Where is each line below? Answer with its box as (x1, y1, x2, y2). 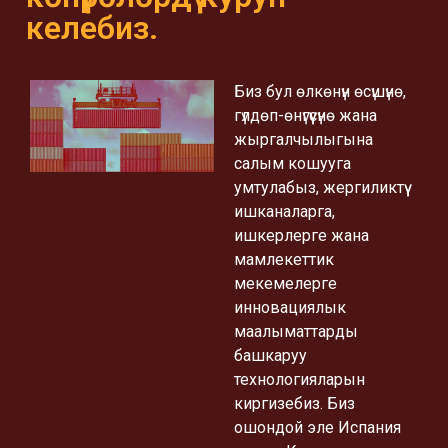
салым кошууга (234, 153, 351, 173)
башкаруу (234, 345, 307, 365)
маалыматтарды (234, 321, 358, 341)
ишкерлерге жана (234, 225, 369, 245)
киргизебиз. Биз (234, 393, 355, 413)
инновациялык (234, 297, 346, 317)
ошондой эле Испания (234, 417, 401, 437)
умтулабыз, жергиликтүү (234, 177, 404, 197)
